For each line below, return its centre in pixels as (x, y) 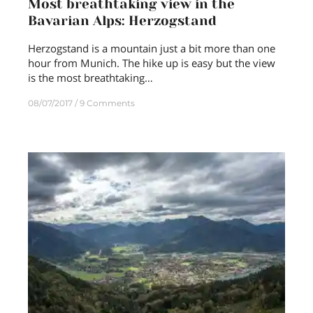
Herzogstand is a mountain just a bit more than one (152, 49)
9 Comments (107, 103)
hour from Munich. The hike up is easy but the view (152, 63)
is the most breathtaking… (90, 78)
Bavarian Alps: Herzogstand (122, 21)
